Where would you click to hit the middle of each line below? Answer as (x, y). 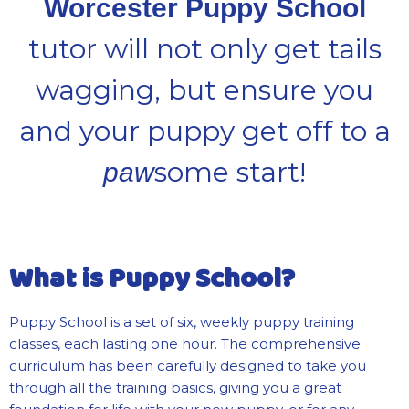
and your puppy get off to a (204, 131)
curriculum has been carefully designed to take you (188, 365)
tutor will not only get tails (204, 48)
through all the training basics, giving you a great (175, 387)
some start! (230, 172)
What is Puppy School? (152, 278)
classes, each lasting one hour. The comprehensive (185, 343)
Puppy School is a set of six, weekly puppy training (182, 321)
